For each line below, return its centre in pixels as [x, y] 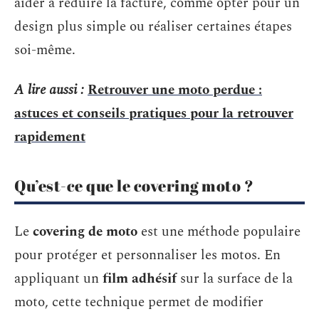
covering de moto [85, 232]
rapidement [50, 137]
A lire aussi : [49, 90]
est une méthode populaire [219, 232]
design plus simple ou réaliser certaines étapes [153, 27]
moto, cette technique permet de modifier [139, 302]
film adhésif [140, 279]
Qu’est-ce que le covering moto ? [134, 185]
